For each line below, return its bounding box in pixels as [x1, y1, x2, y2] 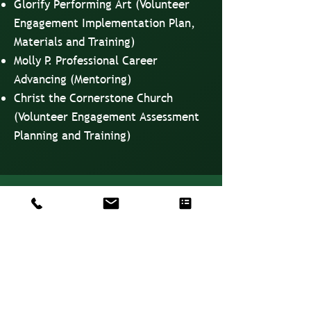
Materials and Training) [14, 34, 135, 50]
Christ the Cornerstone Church [14, 90, 173, 106]
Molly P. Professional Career [14, 53, 158, 69]
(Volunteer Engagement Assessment [14, 109, 199, 125]
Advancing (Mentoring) [14, 72, 131, 87]
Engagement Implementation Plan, [14, 15, 195, 31]
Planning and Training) [14, 128, 131, 144]
